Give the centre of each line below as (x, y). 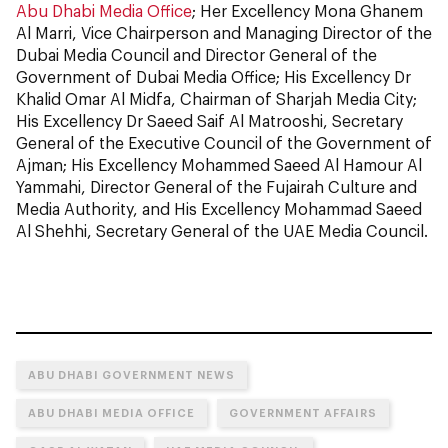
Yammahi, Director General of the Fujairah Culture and (216, 186)
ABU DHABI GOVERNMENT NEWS (131, 374)
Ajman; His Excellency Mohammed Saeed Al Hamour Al (219, 164)
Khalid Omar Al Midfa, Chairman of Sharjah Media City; (216, 98)
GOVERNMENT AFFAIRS (303, 412)
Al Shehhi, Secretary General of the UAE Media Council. (222, 230)
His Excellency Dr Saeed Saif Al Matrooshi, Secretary (209, 120)
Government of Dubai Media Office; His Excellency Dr (213, 76)
